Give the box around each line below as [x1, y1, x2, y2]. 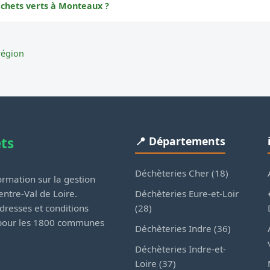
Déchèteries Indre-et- [135, 243, 226, 256]
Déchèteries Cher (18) [135, 167, 228, 180]
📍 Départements [135, 134, 225, 149]
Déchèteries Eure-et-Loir [135, 187, 239, 200]
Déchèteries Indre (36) [135, 222, 231, 235]
